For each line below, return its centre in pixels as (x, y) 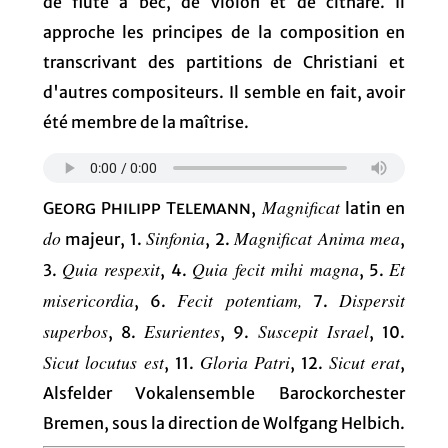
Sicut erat (364, 361)
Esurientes (182, 330)
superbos (75, 330)
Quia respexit (111, 268)
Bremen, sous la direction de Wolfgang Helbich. (223, 422)
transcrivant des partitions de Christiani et (224, 61)
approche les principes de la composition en (224, 31)
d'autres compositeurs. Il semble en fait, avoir (224, 91)
